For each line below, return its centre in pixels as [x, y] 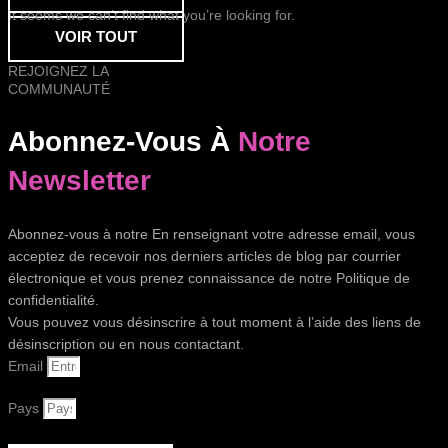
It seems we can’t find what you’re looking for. [151, 15]
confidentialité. [53, 300]
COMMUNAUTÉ [59, 89]
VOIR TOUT [96, 37]
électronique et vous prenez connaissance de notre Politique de [209, 278]
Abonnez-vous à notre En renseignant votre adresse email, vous [211, 234]
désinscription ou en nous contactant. [126, 344]
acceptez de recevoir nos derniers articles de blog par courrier [204, 256]
